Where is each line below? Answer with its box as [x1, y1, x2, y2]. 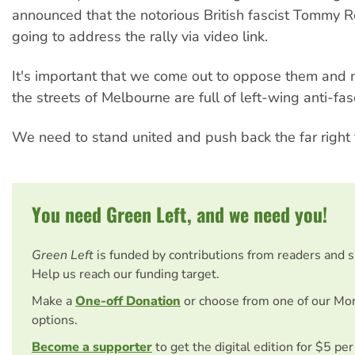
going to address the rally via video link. [12, 26, 268, 46]
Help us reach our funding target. [32, 265, 219, 283]
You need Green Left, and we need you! [32, 199, 327, 228]
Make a [32, 292, 75, 310]
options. [32, 311, 78, 329]
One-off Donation [75, 292, 181, 310]
